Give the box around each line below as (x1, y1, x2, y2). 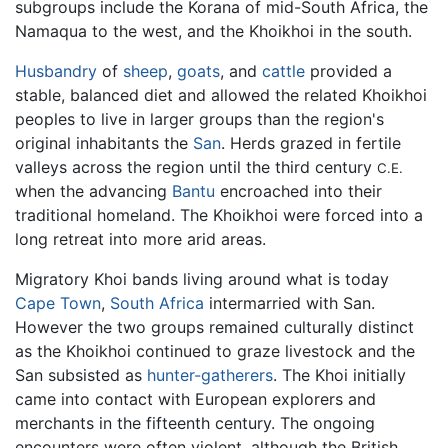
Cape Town (15, 293, 101, 314)
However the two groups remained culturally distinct (15, 317, 414, 338)
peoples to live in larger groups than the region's (15, 109, 384, 130)
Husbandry (15, 61, 97, 82)
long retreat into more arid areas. (15, 229, 266, 250)
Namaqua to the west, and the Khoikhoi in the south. (15, 21, 412, 42)
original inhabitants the (15, 133, 193, 154)
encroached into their (215, 181, 382, 202)
